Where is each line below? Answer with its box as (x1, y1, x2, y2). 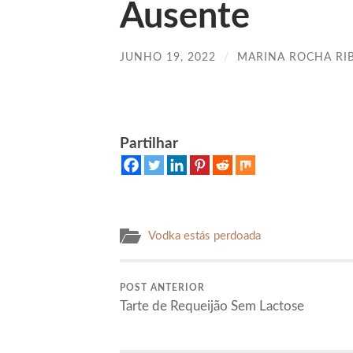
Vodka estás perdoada (148, 230, 261, 243)
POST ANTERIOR (120, 283, 205, 293)
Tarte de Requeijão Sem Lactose (120, 299, 304, 314)
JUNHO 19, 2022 (120, 51, 216, 63)
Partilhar (120, 136, 178, 151)
